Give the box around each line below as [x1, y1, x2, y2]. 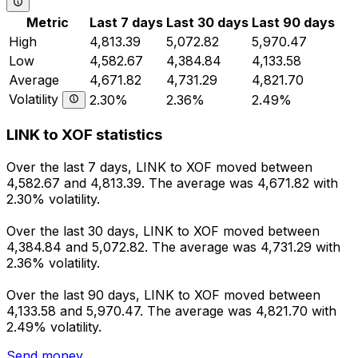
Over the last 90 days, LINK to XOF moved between [6, 287, 320, 304]
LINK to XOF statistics [6, 125, 162, 145]
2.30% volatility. [6, 191, 100, 208]
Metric [26, 14, 69, 30]
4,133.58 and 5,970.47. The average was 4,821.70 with [6, 303, 336, 320]
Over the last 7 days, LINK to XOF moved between [6, 159, 312, 176]
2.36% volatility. [6, 255, 100, 272]
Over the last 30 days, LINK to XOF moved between [6, 223, 320, 240]
